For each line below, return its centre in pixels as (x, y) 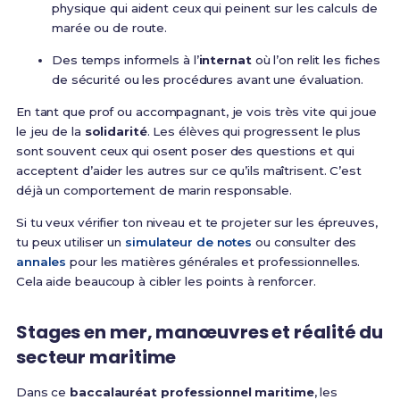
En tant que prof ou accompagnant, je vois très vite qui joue (196, 112)
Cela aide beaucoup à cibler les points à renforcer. (166, 282)
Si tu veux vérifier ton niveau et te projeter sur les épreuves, (196, 223)
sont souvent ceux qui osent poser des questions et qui (185, 151)
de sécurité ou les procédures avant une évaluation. (207, 80)
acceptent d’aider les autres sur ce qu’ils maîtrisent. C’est (188, 171)
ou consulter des (304, 242)
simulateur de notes (188, 242)
